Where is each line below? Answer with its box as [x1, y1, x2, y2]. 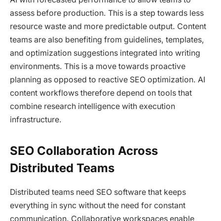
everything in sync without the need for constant [10, 201, 185, 211]
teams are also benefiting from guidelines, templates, [10, 35, 204, 44]
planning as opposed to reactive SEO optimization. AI [10, 74, 205, 84]
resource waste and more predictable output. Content [10, 21, 206, 31]
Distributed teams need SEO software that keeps [10, 187, 186, 197]
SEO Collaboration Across [10, 144, 158, 158]
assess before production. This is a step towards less [10, 8, 204, 18]
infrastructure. [10, 114, 62, 124]
